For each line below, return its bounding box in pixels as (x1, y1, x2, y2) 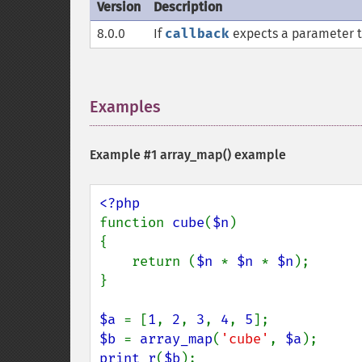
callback (165, 26, 229, 41)
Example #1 (90, 147, 160, 162)
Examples (90, 97, 161, 116)
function (99, 214, 172, 231)
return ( (132, 253, 196, 270)
